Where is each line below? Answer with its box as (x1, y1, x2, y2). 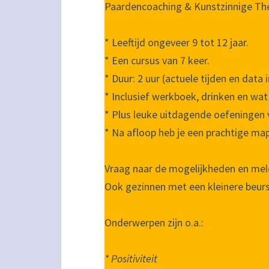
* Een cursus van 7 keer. (104, 53, 210, 67)
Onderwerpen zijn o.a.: (104, 216, 204, 229)
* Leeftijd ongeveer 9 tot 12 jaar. (104, 35, 249, 49)
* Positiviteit (104, 252, 157, 265)
